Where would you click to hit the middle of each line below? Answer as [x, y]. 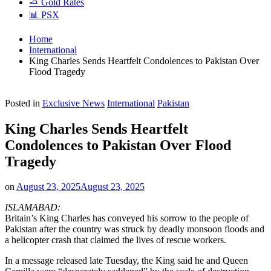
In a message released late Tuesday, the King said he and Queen [126, 261]
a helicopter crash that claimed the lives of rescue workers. [116, 240]
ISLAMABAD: [33, 207]
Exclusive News [73, 103]
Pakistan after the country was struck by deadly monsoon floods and [135, 229]
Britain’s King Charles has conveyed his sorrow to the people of [127, 218]
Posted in [22, 103]
